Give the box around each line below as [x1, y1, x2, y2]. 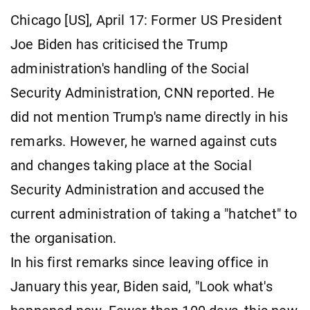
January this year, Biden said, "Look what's [10, 278, 273, 295]
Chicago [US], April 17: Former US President [10, 12, 282, 28]
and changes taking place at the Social [10, 157, 252, 174]
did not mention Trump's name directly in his [10, 109, 288, 125]
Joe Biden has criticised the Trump [10, 36, 228, 53]
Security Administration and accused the [10, 181, 265, 198]
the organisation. [10, 230, 117, 246]
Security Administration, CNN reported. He [10, 84, 275, 101]
